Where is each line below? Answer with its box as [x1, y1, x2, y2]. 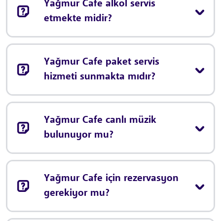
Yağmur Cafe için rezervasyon [44, 173, 179, 184]
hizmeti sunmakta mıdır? [44, 72, 155, 82]
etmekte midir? [44, 13, 112, 24]
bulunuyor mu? [44, 130, 113, 140]
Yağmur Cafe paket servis [44, 57, 159, 67]
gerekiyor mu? [44, 188, 110, 198]
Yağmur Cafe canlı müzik [44, 115, 156, 125]
